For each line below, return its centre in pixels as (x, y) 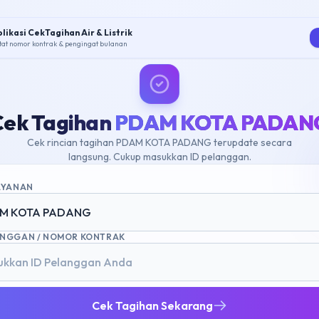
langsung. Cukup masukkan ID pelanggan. (159, 157)
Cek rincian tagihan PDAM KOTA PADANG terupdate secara (159, 142)
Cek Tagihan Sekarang (152, 305)
